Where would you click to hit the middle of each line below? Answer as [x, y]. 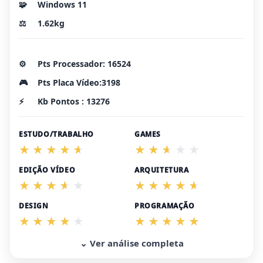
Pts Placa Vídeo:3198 [79, 82]
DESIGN [34, 205]
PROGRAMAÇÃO [165, 205]
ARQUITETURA [162, 170]
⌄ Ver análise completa [131, 243]
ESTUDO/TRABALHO [56, 134]
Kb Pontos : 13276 [74, 101]
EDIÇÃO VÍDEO [47, 170]
